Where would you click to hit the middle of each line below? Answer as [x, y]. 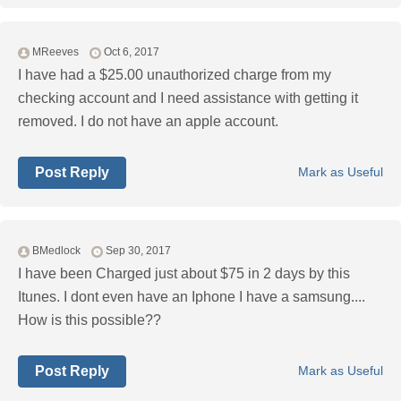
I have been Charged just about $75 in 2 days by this [184, 274]
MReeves [55, 52]
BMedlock [56, 251]
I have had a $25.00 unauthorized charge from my [175, 75]
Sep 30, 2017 [138, 251]
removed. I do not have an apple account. [148, 122]
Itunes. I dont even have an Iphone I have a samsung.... [192, 297]
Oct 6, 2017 [132, 52]
